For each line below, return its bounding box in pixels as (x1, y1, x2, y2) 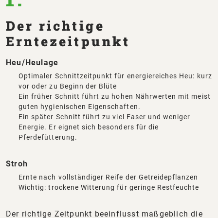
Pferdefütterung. (18, 133, 77, 141)
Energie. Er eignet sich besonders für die (18, 123, 159, 131)
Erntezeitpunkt (6, 32, 130, 50)
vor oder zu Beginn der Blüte (18, 82, 117, 90)
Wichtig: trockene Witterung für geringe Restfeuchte (18, 183, 200, 191)
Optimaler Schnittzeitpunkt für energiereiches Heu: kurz (18, 72, 212, 80)
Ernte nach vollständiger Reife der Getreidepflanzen (18, 173, 199, 181)
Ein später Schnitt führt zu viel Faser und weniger (18, 112, 191, 121)
